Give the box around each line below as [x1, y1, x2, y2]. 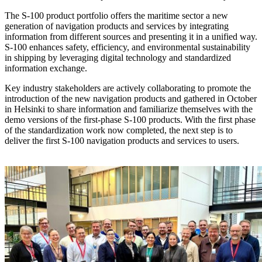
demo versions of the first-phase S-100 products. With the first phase [5, 114, 256, 125]
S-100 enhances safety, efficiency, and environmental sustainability [5, 42, 250, 52]
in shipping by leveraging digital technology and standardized [5, 52, 231, 63]
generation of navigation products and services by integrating [5, 20, 229, 31]
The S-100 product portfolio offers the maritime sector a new [5, 10, 228, 20]
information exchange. [5, 63, 87, 73]
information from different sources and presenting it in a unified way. [5, 31, 257, 42]
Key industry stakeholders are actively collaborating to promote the [5, 82, 251, 93]
